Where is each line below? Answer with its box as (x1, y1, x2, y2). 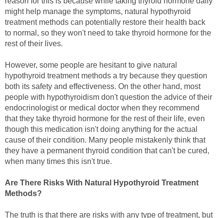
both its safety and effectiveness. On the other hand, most (5, 82, 200, 91)
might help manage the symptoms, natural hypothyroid (5, 7, 191, 16)
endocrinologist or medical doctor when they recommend (5, 104, 200, 112)
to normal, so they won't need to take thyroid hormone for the (5, 29, 211, 37)
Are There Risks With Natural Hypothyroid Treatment (5, 179, 199, 187)
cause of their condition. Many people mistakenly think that (5, 136, 205, 145)
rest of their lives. (5, 39, 63, 48)
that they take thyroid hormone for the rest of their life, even (5, 114, 205, 123)
